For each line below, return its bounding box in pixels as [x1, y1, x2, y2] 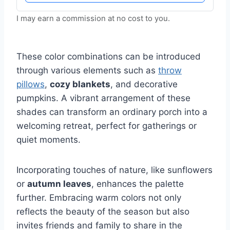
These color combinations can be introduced [16, 51, 201, 62]
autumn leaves [27, 179, 91, 189]
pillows [16, 79, 45, 90]
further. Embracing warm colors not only [16, 193, 181, 203]
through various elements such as [16, 65, 158, 76]
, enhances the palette [91, 179, 184, 189]
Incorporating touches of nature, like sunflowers [16, 165, 213, 176]
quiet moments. [16, 135, 81, 145]
